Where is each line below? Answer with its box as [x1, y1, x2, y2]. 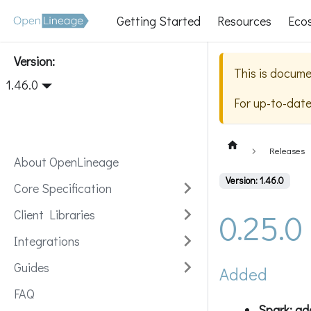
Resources [217, 12, 272, 29]
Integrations [14, 233, 80, 249]
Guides [14, 259, 49, 276]
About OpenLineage [14, 153, 119, 170]
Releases [269, 144, 305, 156]
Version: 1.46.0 [226, 174, 284, 187]
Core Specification [14, 180, 112, 196]
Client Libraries [14, 206, 92, 223]
